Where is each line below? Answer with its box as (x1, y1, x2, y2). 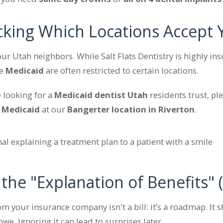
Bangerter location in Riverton (67, 103, 195, 115)
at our (40, 103, 67, 115)
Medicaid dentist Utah (54, 89, 148, 101)
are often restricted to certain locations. (44, 64, 199, 76)
